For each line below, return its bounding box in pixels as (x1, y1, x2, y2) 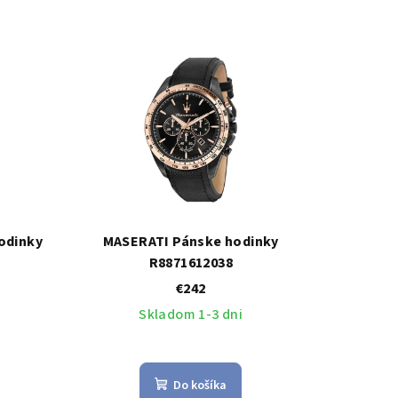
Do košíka (173, 376, 227, 394)
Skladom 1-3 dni (139, 304, 243, 324)
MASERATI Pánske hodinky (102, 231, 279, 251)
